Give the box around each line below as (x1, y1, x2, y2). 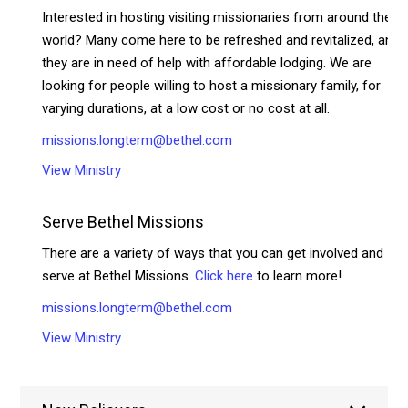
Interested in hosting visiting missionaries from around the (42, 8, 393, 25)
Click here (195, 267, 254, 284)
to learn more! (253, 267, 342, 284)
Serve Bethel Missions (42, 211, 205, 231)
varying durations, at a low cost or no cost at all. (42, 99, 331, 117)
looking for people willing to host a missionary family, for (42, 76, 382, 94)
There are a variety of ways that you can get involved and (42, 244, 384, 261)
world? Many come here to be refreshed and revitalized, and (42, 31, 401, 48)
